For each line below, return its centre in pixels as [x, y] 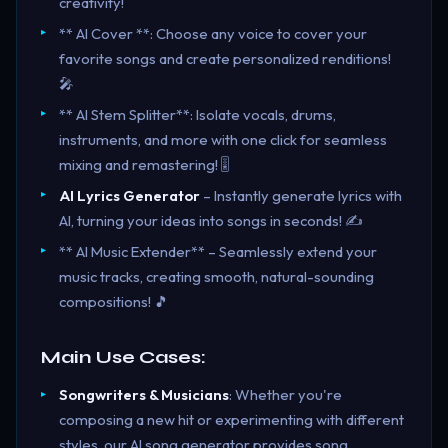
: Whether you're [285, 395]
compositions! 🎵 [113, 301]
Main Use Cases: [123, 357]
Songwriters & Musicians [143, 395]
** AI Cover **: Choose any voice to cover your [212, 33]
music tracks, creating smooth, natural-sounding [216, 276]
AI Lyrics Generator [129, 195]
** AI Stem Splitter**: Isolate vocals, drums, [197, 114]
